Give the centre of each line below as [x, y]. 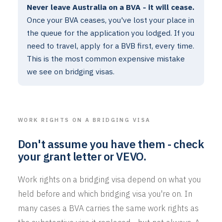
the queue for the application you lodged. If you [110, 32]
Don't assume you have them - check [111, 144]
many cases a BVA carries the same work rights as [108, 208]
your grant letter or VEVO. [82, 156]
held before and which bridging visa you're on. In [105, 194]
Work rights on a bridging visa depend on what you [109, 179]
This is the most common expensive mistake [106, 58]
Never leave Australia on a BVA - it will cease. [110, 7]
